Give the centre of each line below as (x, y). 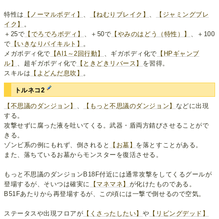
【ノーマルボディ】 (54, 14)
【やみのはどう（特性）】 (151, 34)
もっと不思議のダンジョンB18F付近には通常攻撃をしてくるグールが (108, 175)
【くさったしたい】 (113, 214)
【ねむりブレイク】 (120, 14)
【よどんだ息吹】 (57, 73)
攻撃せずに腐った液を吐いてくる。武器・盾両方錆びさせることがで (107, 126)
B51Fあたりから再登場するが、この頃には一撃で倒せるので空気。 (105, 194)
